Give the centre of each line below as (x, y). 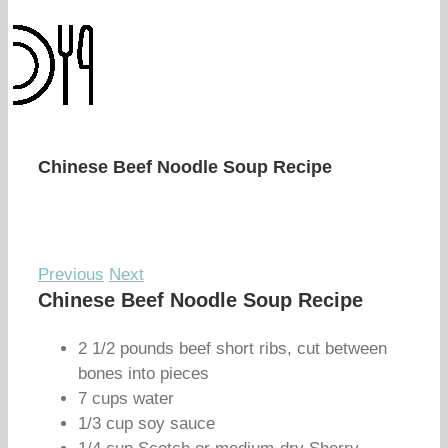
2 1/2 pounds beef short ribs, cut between (232, 348)
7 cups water (126, 398)
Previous (71, 274)
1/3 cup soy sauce (146, 423)
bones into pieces (143, 373)
